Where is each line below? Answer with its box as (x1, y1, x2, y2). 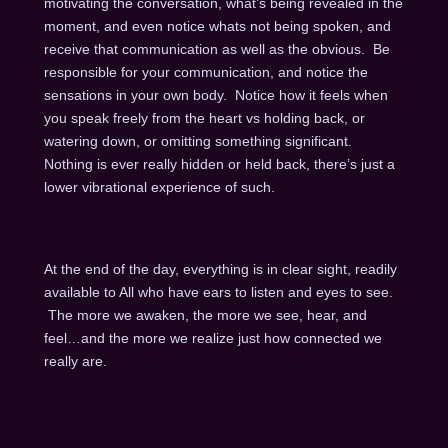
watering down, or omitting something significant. (43, 132, 356, 149)
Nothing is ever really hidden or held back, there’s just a (43, 155, 395, 172)
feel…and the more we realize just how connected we (43, 330, 382, 347)
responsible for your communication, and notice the (43, 63, 368, 80)
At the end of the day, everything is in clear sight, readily (43, 261, 397, 278)
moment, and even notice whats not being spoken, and (43, 17, 391, 34)
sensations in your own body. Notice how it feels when (43, 86, 388, 103)
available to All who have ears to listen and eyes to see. (43, 284, 397, 301)
